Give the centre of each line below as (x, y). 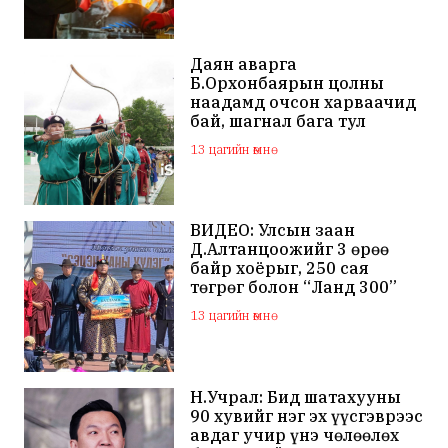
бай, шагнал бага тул (278, 120)
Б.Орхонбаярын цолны (287, 82)
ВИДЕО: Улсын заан (273, 230)
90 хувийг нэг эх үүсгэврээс (307, 415)
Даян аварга (244, 63)
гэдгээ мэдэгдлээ (263, 158)
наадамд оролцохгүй (279, 139)
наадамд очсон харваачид (303, 101)
